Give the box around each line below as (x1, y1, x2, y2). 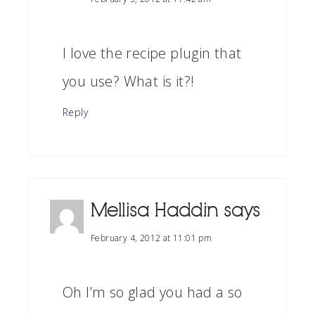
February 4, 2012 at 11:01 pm (91, 232, 212, 245)
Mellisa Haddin (91, 200, 219, 222)
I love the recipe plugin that (63, 44, 242, 63)
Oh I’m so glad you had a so (63, 283, 243, 302)
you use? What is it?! (63, 72, 195, 91)
